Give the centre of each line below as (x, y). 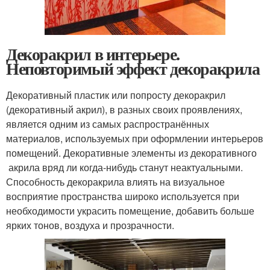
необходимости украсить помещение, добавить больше (130, 210)
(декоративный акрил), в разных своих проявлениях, (124, 109)
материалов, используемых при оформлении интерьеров (135, 138)
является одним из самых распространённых (108, 124)
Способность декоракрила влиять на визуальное (115, 181)
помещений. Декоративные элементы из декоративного (131, 152)
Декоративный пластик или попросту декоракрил (116, 95)
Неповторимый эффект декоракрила (133, 68)
